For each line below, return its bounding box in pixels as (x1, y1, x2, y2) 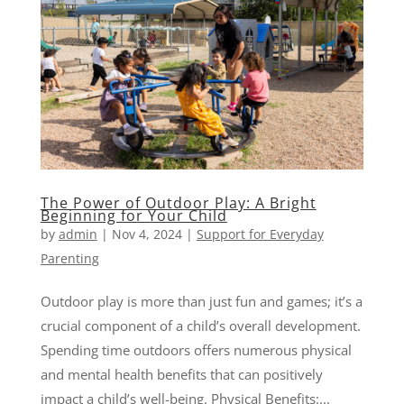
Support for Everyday (196, 225, 324, 243)
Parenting (40, 249, 99, 267)
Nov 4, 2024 (111, 225, 182, 243)
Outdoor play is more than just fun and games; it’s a (40, 291, 363, 310)
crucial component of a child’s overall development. (40, 316, 361, 335)
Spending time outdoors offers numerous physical (40, 340, 352, 359)
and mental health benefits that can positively (40, 364, 323, 383)
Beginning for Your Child (40, 205, 227, 225)
